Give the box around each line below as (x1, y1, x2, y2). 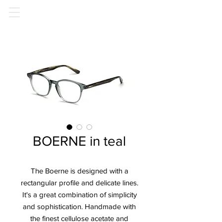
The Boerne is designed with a (30, 166, 128, 175)
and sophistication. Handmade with (23, 202, 136, 211)
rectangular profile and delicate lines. (20, 178, 138, 187)
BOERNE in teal (33, 133, 126, 149)
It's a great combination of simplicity (22, 190, 137, 199)
